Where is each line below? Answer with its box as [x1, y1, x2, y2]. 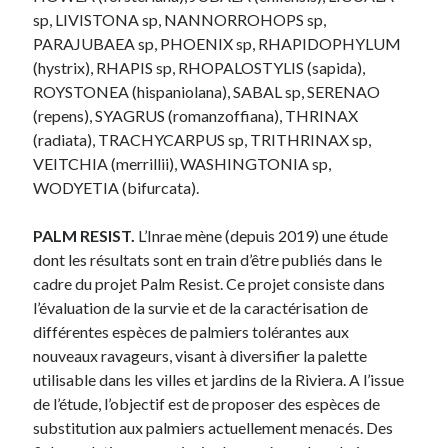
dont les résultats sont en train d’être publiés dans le [33, 249, 383, 269]
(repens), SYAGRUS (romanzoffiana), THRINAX [33, 105, 359, 125]
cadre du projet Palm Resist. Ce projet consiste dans [33, 273, 386, 293]
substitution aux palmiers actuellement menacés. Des [33, 417, 394, 437]
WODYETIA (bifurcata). [33, 177, 200, 197]
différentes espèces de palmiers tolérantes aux [33, 321, 350, 341]
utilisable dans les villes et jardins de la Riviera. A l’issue [33, 369, 405, 389]
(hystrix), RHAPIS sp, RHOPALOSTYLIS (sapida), [33, 57, 366, 77]
